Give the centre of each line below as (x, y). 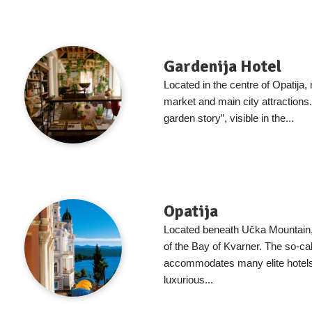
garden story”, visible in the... (229, 118)
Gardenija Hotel (223, 67)
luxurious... (188, 280)
